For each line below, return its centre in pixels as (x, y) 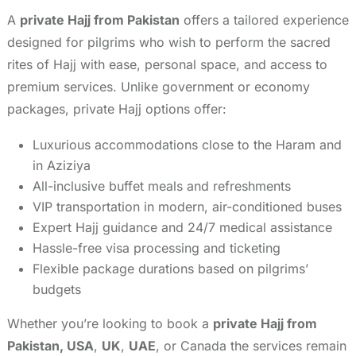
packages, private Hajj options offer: (117, 108)
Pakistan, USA (50, 345)
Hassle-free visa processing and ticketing (157, 248)
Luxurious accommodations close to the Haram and (187, 144)
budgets (57, 289)
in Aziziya (62, 165)
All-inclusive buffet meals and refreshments (162, 186)
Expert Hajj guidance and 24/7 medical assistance (182, 227)
